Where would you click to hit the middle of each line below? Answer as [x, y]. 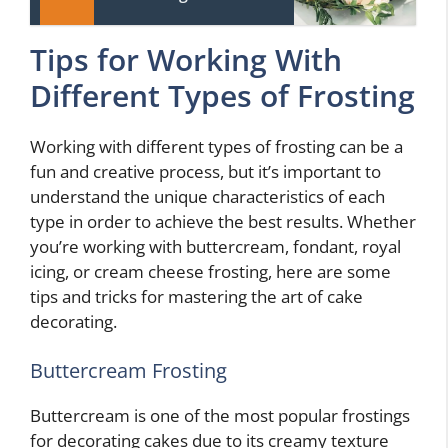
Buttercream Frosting [128, 371]
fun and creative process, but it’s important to [205, 171]
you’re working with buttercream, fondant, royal [215, 246]
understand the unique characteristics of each [207, 196]
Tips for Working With [186, 59]
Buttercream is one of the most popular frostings [220, 416]
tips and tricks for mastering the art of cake [196, 296]
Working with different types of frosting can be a [216, 146]
